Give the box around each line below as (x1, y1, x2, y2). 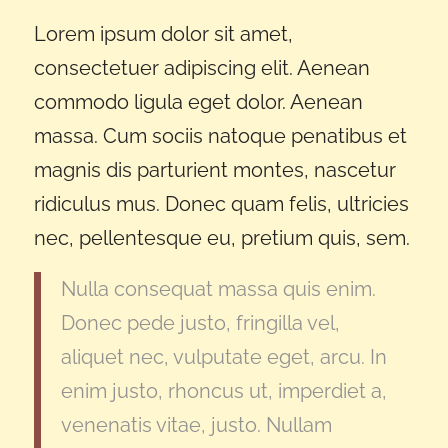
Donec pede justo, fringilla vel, (60, 310, 340, 335)
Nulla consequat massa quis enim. (60, 276, 376, 301)
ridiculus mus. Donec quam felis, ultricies (33, 191, 409, 216)
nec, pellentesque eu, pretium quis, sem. (33, 225, 410, 250)
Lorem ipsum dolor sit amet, (33, 21, 293, 46)
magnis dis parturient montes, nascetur (33, 157, 396, 182)
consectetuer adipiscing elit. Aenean (33, 55, 370, 80)
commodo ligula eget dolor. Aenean (33, 89, 363, 114)
